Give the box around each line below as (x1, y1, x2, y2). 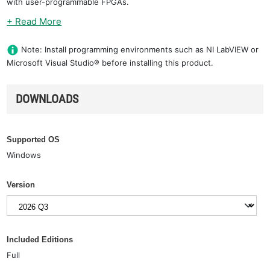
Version (7, 180, 36, 189)
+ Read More (7, 16, 62, 27)
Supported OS (7, 134, 60, 144)
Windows (7, 150, 42, 160)
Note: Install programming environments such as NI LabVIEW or (21, 45, 259, 54)
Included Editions (7, 234, 74, 244)
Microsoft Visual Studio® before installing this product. (7, 58, 214, 67)
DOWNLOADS (16, 92, 79, 106)
